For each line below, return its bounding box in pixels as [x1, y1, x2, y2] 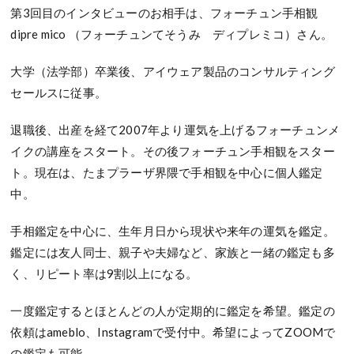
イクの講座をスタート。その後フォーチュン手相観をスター [10, 144, 335, 159]
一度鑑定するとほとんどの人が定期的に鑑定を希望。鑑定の [10, 303, 335, 318]
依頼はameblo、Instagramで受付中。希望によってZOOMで [10, 325, 336, 340]
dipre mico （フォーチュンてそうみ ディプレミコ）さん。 [10, 27, 333, 42]
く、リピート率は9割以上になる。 [10, 266, 198, 281]
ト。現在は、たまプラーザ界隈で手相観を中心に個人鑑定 [10, 165, 323, 180]
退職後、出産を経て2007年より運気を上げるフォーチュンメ [10, 122, 341, 137]
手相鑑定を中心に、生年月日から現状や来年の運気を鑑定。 [10, 224, 335, 239]
